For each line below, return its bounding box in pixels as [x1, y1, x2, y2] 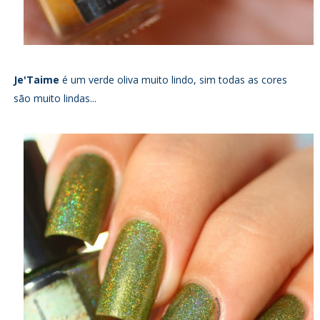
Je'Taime [13, 73, 62, 87]
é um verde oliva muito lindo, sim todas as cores [61, 73, 287, 87]
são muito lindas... [13, 91, 99, 106]
